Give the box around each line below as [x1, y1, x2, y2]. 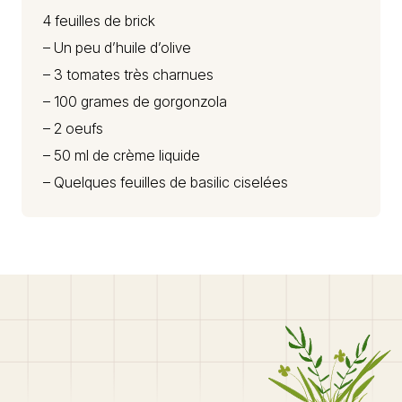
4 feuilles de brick [43, 12, 155, 30]
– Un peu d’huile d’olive [43, 39, 191, 57]
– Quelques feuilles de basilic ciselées [43, 173, 288, 191]
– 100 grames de [43, 92, 153, 110]
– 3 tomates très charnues [43, 66, 214, 83]
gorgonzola [153, 92, 227, 110]
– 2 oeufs [43, 119, 103, 137]
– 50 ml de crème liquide [43, 146, 200, 164]
